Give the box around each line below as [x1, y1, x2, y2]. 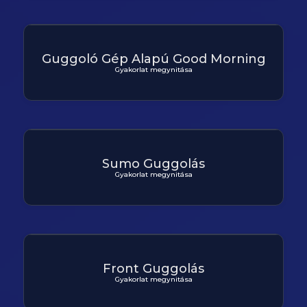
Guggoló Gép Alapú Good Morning [41, 51, 266, 66]
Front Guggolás [103, 260, 204, 276]
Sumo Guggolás [102, 156, 205, 171]
